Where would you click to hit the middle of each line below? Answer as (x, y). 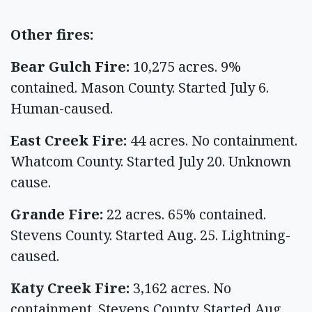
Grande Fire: (57, 214)
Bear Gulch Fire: (72, 66)
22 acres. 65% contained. (185, 214)
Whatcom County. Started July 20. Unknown (151, 161)
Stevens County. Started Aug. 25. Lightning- (150, 235)
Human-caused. (65, 108)
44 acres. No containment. (214, 140)
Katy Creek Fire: (72, 288)
